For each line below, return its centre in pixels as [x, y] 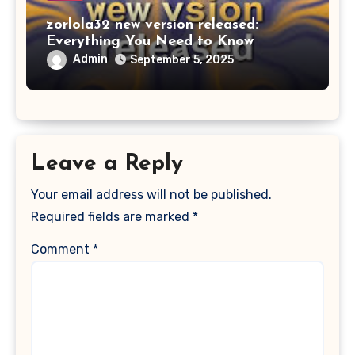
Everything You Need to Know [149, 41]
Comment [62, 249]
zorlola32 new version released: [152, 25]
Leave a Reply [107, 164]
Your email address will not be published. [152, 194]
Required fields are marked [112, 216]
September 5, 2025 [181, 59]
